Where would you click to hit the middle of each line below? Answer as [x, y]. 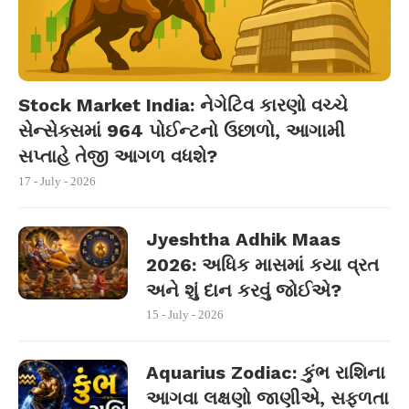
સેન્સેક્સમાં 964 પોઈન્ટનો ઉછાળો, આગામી [182, 131]
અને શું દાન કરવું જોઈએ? [244, 290]
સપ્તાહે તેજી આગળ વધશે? [118, 156]
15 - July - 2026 [185, 315]
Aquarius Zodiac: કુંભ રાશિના [266, 372]
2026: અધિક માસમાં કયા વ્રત [262, 265]
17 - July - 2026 [57, 181]
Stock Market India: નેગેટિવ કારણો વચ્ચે [183, 105]
